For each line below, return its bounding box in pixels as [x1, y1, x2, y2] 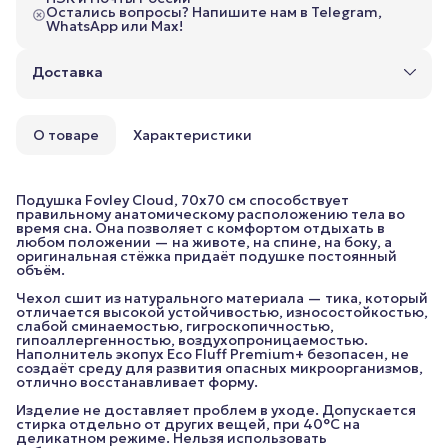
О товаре [33, 125, 99, 144]
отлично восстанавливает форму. [16, 372, 258, 391]
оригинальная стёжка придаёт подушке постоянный [16, 246, 397, 265]
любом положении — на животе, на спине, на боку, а [16, 232, 392, 251]
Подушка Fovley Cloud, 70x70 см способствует [16, 190, 349, 209]
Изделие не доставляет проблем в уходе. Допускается [16, 400, 416, 419]
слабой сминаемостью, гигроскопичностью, [16, 316, 334, 335]
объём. [16, 260, 65, 279]
